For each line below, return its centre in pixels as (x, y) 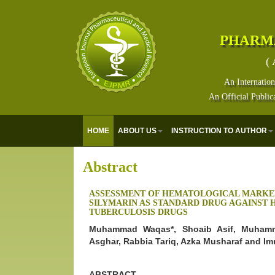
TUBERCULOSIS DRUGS (138, 212)
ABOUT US (137, 131)
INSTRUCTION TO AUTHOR (219, 131)
